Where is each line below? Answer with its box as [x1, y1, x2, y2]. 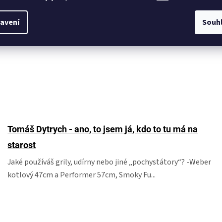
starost [7, 140, 36, 150]
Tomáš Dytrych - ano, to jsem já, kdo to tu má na [7, 124, 198, 134]
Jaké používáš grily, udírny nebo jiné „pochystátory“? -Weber [7, 157, 212, 167]
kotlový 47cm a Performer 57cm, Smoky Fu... [7, 169, 156, 180]
